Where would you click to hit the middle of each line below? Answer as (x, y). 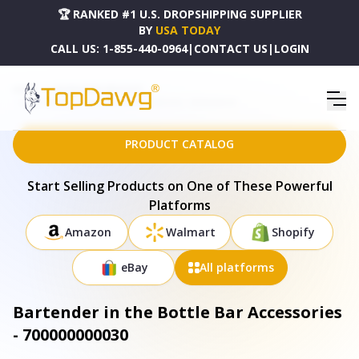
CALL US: (75, 48)
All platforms (236, 267)
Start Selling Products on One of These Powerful (179, 186)
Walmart (191, 232)
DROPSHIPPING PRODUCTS (97, 89)
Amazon (88, 232)
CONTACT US (230, 48)
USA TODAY (188, 30)
